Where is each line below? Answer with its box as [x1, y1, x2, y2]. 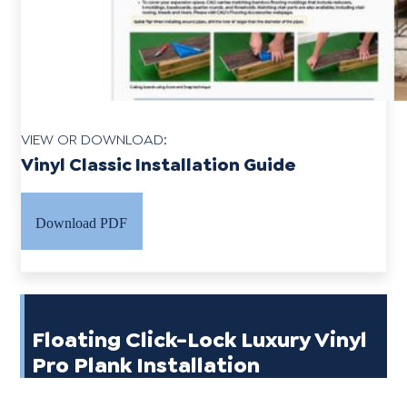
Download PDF [35, 215, 128, 232]
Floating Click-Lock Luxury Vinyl [32, 324, 368, 354]
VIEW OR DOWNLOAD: [21, 130, 168, 150]
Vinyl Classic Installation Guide [21, 153, 297, 177]
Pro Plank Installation [32, 350, 261, 380]
